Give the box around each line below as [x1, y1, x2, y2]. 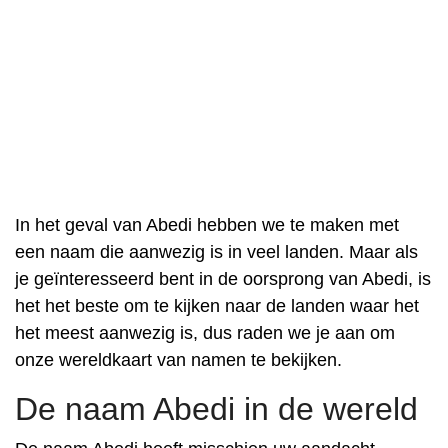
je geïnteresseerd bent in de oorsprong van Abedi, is [15, 269, 431, 289]
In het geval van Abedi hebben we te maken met [15, 215, 399, 235]
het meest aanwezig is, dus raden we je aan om [15, 323, 395, 343]
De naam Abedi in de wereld [15, 391, 418, 427]
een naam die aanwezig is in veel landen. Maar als [15, 242, 418, 262]
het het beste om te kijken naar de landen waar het [15, 296, 419, 316]
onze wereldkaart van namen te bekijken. [15, 350, 342, 370]
